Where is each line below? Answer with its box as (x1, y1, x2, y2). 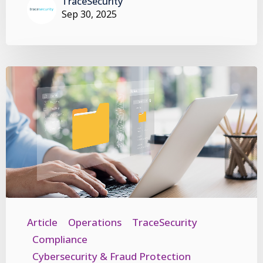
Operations (68, 215, 122, 229)
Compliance (32, 232, 87, 246)
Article (27, 215, 58, 229)
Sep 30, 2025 (62, 7, 117, 21)
